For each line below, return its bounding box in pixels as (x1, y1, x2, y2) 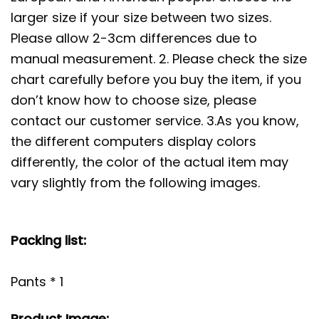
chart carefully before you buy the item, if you (11, 70, 301, 88)
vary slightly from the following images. (11, 173, 260, 192)
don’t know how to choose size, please (11, 90, 256, 109)
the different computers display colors (11, 132, 256, 150)
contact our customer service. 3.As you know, (11, 111, 299, 130)
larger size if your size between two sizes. (11, 8, 271, 26)
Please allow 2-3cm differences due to (11, 28, 257, 47)
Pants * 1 (11, 272, 63, 291)
